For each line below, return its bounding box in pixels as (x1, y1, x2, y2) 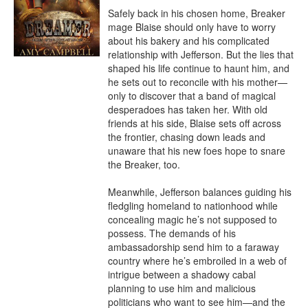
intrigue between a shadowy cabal (108, 267, 256, 281)
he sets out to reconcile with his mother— (108, 75, 287, 89)
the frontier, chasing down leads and (108, 130, 265, 144)
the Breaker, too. (108, 157, 180, 171)
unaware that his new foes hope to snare (108, 144, 285, 157)
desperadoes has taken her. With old (108, 102, 267, 116)
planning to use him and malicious (108, 281, 256, 295)
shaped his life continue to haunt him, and (108, 61, 289, 75)
